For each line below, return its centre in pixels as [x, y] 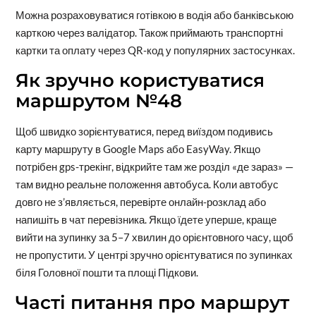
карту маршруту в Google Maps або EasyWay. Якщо [138, 148]
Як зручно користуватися [140, 80]
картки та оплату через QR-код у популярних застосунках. [155, 50]
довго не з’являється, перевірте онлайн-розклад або [140, 201]
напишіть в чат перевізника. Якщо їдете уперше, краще [146, 219]
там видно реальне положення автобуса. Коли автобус [147, 184]
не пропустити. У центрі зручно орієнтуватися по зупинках [154, 254]
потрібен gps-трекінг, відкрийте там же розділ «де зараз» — [154, 166]
